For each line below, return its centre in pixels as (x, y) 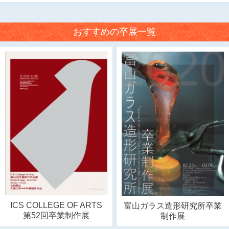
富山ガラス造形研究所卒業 (173, 206)
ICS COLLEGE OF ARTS (56, 205)
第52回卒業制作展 (56, 215)
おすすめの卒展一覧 (114, 32)
